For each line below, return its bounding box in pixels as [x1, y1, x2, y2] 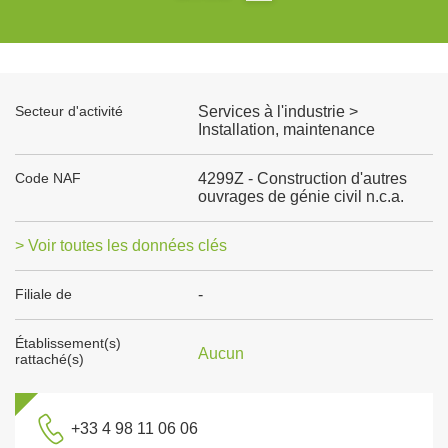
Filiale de [15, 286, 72, 302]
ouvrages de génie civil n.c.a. [197, 188, 404, 205]
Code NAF [15, 170, 81, 186]
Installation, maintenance [197, 121, 375, 138]
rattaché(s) [15, 351, 84, 367]
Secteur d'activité [15, 103, 123, 119]
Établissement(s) [15, 335, 121, 351]
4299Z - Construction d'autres [197, 170, 407, 187]
